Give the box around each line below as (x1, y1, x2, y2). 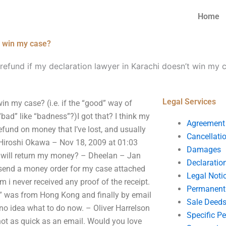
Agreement (186, 119, 225, 128)
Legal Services (162, 97, 216, 106)
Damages (186, 145, 221, 154)
